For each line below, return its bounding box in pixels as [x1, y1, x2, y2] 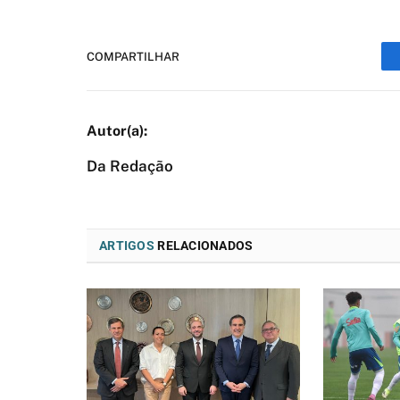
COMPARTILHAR [87, 49, 179, 63]
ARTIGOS [99, 238, 154, 253]
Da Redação [87, 157, 173, 175]
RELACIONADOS [154, 238, 254, 253]
